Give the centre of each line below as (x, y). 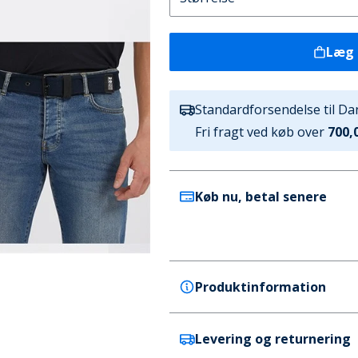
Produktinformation (260, 287)
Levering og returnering (272, 339)
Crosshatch (218, 341)
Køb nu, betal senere (261, 197)
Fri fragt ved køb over (259, 132)
